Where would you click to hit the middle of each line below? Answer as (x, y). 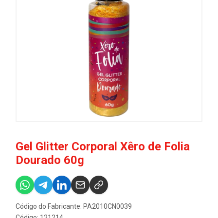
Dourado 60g (50, 160)
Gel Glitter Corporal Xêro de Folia (103, 146)
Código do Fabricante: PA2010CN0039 (74, 206)
